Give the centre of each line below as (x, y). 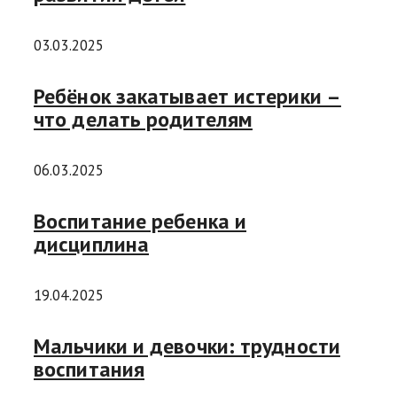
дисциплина (91, 244)
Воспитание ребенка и (140, 221)
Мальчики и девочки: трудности (187, 346)
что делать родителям (143, 119)
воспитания (89, 369)
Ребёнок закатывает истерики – (187, 96)
